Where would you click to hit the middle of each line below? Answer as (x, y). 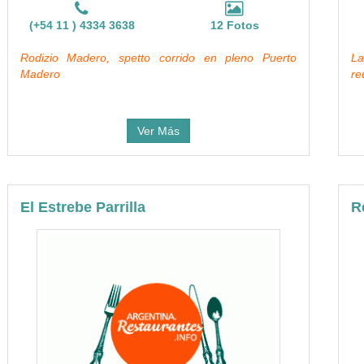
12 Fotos (234, 25)
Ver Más (158, 131)
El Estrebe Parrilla (82, 207)
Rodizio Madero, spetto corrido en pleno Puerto (158, 58)
